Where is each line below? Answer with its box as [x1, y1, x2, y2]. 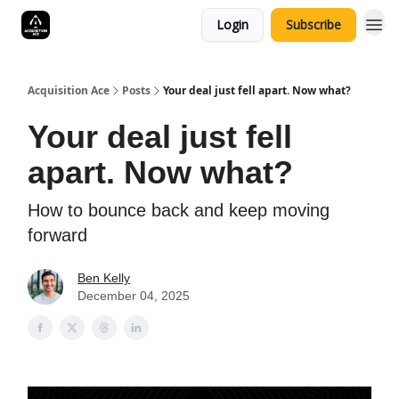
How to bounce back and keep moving [28, 200, 330, 220]
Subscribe [286, 16, 341, 33]
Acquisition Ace [28, 83, 110, 98]
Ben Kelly [77, 271, 130, 285]
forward [28, 225, 87, 245]
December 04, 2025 [77, 289, 190, 303]
